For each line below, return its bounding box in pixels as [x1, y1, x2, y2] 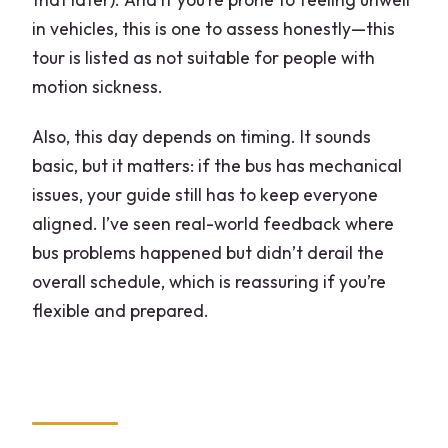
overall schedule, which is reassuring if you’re [32, 270, 387, 294]
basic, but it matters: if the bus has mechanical [32, 154, 403, 178]
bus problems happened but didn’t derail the [32, 241, 385, 265]
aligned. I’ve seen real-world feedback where [32, 212, 395, 236]
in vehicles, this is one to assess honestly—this [32, 17, 396, 41]
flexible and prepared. [32, 299, 210, 323]
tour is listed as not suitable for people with [32, 46, 376, 70]
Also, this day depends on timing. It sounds [32, 125, 372, 149]
